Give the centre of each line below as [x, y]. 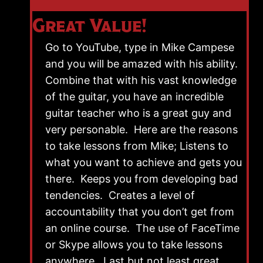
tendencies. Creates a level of [120, 195]
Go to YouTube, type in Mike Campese [140, 47]
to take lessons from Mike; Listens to [137, 146]
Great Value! [90, 25]
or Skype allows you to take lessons [134, 244]
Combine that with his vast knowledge [141, 80]
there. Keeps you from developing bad [141, 178]
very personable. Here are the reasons [141, 129]
